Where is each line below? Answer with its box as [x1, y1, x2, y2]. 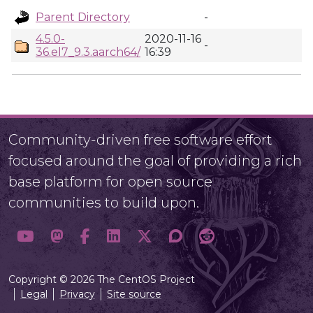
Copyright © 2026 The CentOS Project [8, 273, 195, 286]
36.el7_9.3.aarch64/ [36, 45, 140, 59]
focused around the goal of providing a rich [8, 152, 302, 169]
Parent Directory [36, 10, 130, 24]
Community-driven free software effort [8, 131, 272, 148]
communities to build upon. [8, 194, 199, 211]
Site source [107, 288, 161, 300]
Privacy [59, 288, 95, 300]
